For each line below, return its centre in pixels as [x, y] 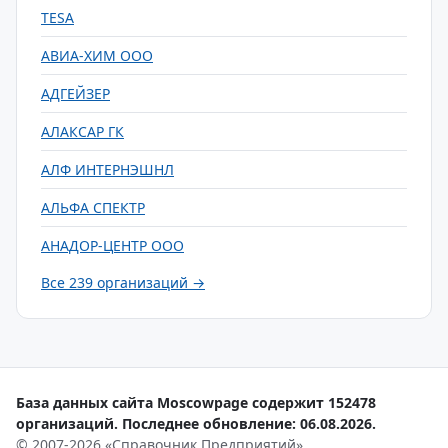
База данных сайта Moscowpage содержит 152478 [196, 402]
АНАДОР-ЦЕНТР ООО [112, 245]
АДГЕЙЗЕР [75, 93]
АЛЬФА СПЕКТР [93, 207]
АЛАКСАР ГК [82, 131]
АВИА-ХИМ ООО [97, 55]
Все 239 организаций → [123, 282]
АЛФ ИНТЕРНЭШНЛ [107, 169]
